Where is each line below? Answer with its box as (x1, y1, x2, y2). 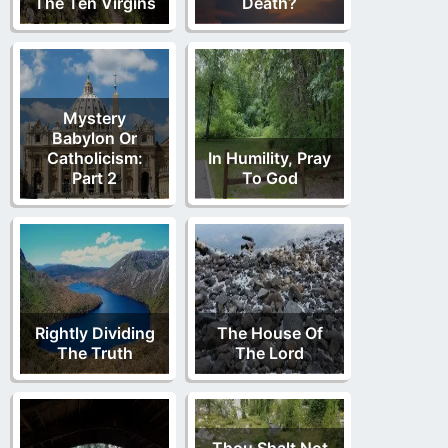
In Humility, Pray (208, 148, 331, 169)
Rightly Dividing (34, 323, 155, 344)
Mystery (63, 108, 126, 129)
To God (241, 168, 298, 189)
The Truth (56, 343, 133, 364)
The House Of (216, 323, 323, 344)
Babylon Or (52, 128, 137, 149)
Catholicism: (46, 148, 143, 169)
